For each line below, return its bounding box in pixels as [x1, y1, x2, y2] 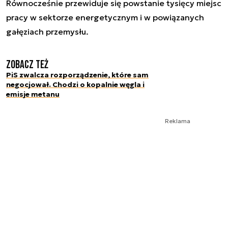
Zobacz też [6, 58, 48, 72]
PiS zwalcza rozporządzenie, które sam [6, 70, 149, 79]
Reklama [165, 117, 190, 125]
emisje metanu [6, 90, 60, 99]
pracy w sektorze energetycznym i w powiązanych [6, 12, 204, 22]
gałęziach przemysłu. [6, 26, 89, 37]
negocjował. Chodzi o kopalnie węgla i [6, 80, 145, 89]
